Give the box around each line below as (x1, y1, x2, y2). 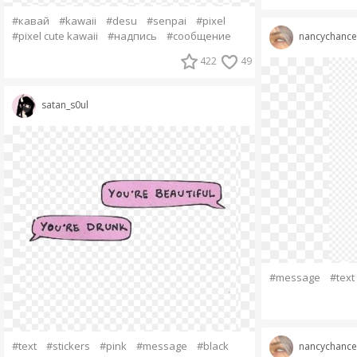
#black (196, 339, 229, 353)
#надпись (107, 29, 157, 43)
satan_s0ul (41, 98, 88, 112)
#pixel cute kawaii (11, 29, 98, 43)
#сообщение (166, 29, 231, 43)
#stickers (45, 339, 90, 353)
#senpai (146, 14, 186, 28)
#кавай (11, 14, 49, 28)
